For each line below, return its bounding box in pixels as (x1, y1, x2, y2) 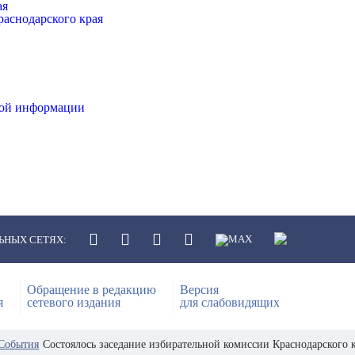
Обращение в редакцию (27, 283, 156, 296)
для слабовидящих (180, 296, 280, 309)
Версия (180, 283, 219, 296)
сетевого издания (27, 296, 120, 309)
